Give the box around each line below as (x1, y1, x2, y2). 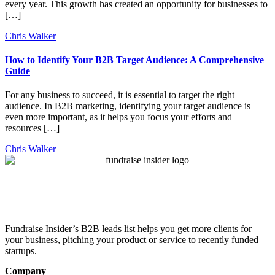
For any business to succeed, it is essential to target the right (5, 90, 234, 101)
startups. (5, 246, 37, 257)
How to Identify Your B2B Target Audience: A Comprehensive (5, 55, 264, 66)
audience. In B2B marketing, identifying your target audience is (5, 101, 250, 112)
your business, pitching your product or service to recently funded (5, 234, 258, 246)
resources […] (5, 123, 60, 134)
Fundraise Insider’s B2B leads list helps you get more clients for (5, 223, 252, 234)
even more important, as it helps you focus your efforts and (5, 112, 232, 123)
